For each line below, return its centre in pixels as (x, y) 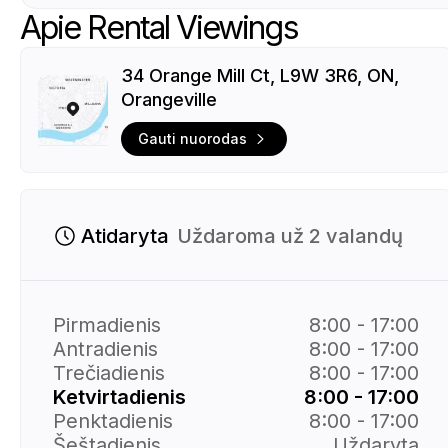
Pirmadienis (107, 324)
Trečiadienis (109, 372)
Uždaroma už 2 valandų (290, 235)
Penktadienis (113, 420)
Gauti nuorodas (192, 138)
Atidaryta (125, 235)
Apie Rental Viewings (159, 27)
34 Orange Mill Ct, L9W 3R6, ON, (260, 75)
